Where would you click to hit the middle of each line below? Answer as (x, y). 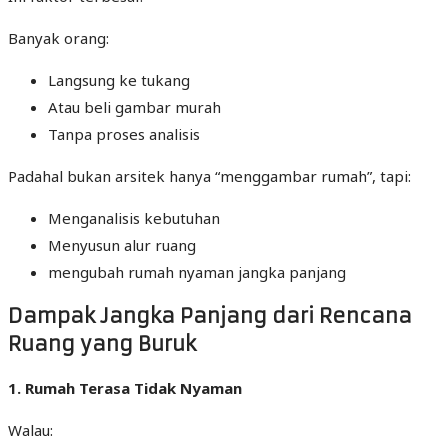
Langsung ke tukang (119, 79)
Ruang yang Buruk (102, 344)
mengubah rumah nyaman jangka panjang (197, 271)
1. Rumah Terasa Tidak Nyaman (125, 387)
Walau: (30, 429)
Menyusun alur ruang (122, 244)
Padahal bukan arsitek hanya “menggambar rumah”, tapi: (209, 175)
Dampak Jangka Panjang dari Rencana (210, 316)
